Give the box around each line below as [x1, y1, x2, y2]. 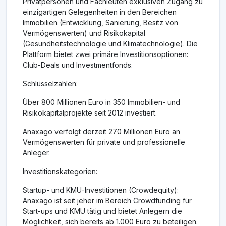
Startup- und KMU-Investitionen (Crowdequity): [23, 186, 179, 195]
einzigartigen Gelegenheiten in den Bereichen [23, 8, 177, 17]
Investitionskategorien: [23, 167, 97, 176]
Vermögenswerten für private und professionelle [23, 138, 185, 147]
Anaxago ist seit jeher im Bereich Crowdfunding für [23, 196, 192, 205]
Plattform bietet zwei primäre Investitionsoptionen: [23, 50, 188, 59]
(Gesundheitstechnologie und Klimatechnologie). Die [23, 39, 198, 48]
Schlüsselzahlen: [23, 79, 78, 88]
